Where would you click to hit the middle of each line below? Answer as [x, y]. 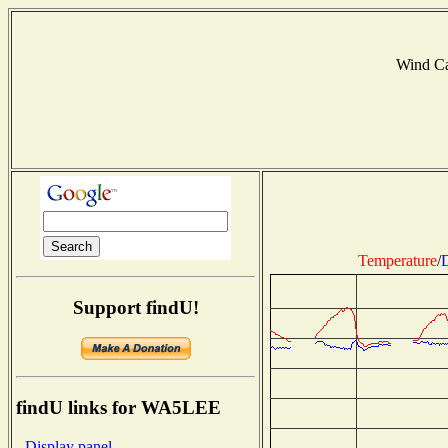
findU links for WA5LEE [118, 408]
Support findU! [135, 307]
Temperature [397, 260]
